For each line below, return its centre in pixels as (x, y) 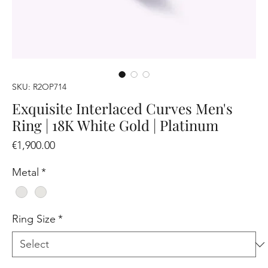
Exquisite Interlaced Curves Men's (123, 109)
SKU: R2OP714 (39, 87)
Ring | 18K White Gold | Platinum (115, 125)
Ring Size (34, 219)
